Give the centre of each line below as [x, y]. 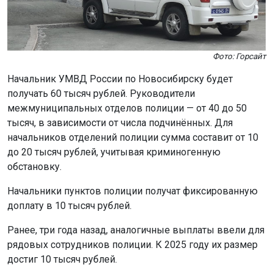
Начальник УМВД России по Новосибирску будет [120, 79]
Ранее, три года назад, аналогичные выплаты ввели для [136, 230]
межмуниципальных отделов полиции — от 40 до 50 [127, 108]
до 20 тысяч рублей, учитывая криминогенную [114, 152]
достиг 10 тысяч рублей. [62, 260]
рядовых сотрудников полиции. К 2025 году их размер [133, 245]
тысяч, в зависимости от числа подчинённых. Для [120, 123]
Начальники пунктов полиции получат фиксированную [133, 191]
